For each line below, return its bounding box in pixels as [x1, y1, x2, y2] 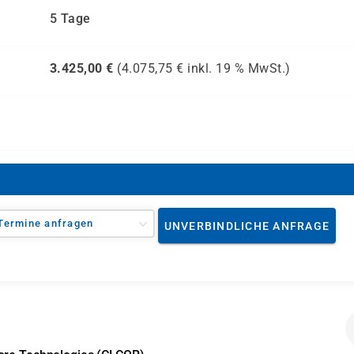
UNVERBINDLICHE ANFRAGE [164, 219, 330, 232]
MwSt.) [244, 61, 291, 76]
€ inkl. [172, 61, 216, 76]
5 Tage [49, 11, 91, 26]
